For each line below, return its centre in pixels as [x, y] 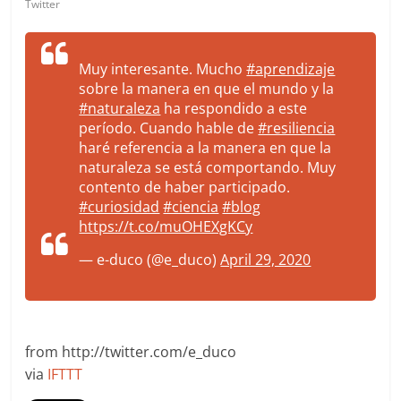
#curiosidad [119, 207]
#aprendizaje [291, 69]
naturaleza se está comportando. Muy [208, 167]
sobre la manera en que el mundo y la [207, 89]
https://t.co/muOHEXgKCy [166, 226]
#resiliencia [297, 128]
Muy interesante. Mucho [163, 69]
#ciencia [191, 207]
